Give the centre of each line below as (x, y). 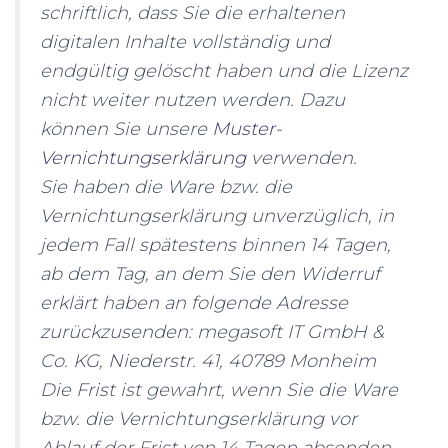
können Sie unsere (126, 129)
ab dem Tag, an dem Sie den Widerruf (210, 274)
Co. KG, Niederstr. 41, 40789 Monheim (208, 361)
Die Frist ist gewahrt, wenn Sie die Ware (219, 390)
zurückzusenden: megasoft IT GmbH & (212, 332)
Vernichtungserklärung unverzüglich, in (217, 216)
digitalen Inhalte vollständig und (185, 42)
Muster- (247, 129)
